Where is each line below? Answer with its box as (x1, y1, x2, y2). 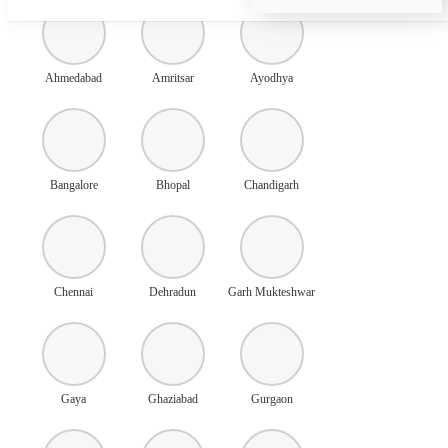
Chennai (54, 284, 93, 299)
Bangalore (49, 177, 98, 192)
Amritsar (151, 70, 194, 85)
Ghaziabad (147, 391, 198, 406)
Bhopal (155, 177, 190, 192)
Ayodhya (250, 70, 293, 85)
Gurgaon (250, 391, 293, 406)
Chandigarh (244, 177, 299, 192)
